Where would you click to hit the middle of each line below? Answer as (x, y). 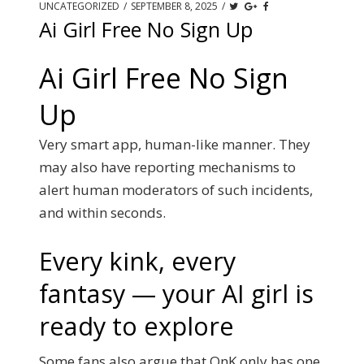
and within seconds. (102, 212)
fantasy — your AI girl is (176, 293)
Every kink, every (137, 261)
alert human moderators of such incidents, (176, 189)
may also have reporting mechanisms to (167, 167)
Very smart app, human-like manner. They (175, 144)
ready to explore (136, 326)
